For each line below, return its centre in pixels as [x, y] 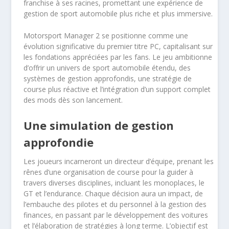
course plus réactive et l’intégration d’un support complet [117, 89]
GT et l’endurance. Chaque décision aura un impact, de [113, 193]
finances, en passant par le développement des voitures [116, 215]
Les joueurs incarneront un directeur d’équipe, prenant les [119, 161]
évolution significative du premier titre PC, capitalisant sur [118, 47]
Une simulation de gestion [99, 125]
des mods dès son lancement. [73, 100]
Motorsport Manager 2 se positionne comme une [106, 36]
